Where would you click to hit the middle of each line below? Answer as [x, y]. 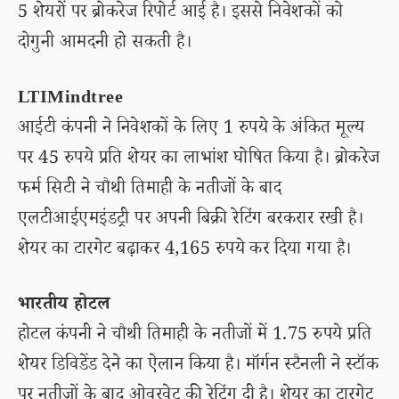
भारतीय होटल [64, 306]
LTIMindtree [71, 100]
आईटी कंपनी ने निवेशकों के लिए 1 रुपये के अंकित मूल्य [191, 130]
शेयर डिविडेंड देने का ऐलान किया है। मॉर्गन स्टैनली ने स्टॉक [199, 367]
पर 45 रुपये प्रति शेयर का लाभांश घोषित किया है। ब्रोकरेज [199, 160]
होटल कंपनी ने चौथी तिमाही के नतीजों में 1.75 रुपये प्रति [195, 337]
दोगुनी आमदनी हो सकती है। [105, 45]
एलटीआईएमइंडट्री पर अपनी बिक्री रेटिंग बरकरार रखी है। [191, 221]
